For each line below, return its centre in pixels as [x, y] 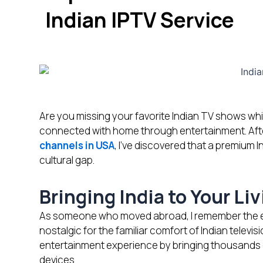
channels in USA [77, 146]
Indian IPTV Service [140, 20]
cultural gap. [67, 160]
